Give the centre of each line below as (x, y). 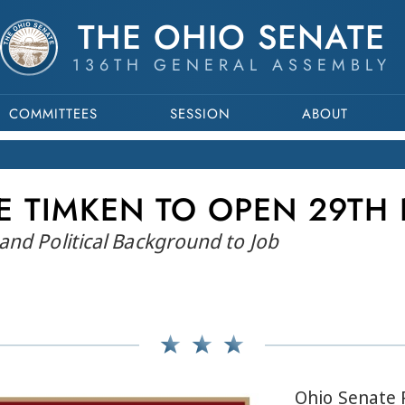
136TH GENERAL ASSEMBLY (231, 65)
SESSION (200, 114)
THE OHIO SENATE (231, 37)
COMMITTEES (53, 114)
